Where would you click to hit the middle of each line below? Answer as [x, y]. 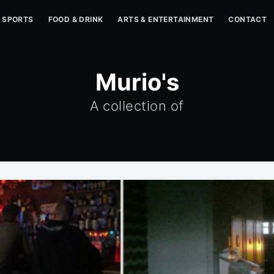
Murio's [137, 82]
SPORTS [18, 19]
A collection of [137, 106]
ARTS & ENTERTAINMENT [166, 19]
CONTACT [248, 19]
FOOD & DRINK [76, 19]
